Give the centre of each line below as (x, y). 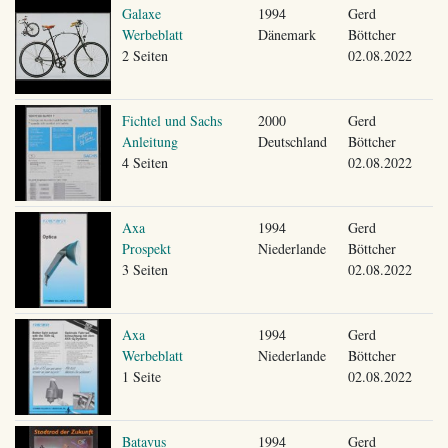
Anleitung (149, 141)
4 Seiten (144, 162)
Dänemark (286, 34)
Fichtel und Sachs (171, 120)
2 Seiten (144, 55)
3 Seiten (144, 269)
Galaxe (141, 13)
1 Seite (141, 376)
